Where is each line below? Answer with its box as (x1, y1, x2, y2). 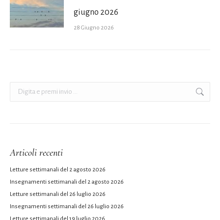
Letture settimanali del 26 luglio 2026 (10, 191, 106, 197)
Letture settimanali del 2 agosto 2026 (10, 166, 106, 173)
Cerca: (9, 83, 25, 89)
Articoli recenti (10, 147, 63, 159)
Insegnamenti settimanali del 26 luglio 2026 (10, 203, 124, 210)
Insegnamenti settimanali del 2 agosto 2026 (10, 179, 124, 185)
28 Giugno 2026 (74, 25, 114, 31)
